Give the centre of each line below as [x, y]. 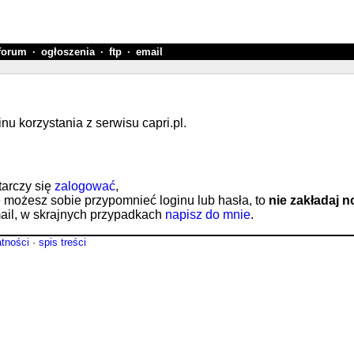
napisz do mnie [208, 215]
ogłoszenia [68, 52]
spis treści [62, 242]
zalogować [85, 186]
